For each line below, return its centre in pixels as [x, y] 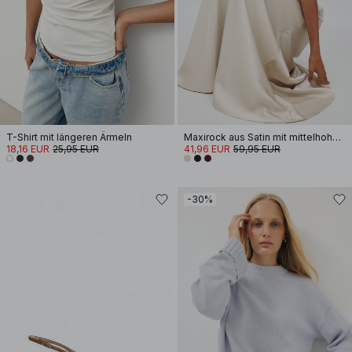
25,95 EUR [76, 149]
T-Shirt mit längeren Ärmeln [69, 137]
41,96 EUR [207, 149]
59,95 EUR [257, 149]
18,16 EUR [28, 149]
